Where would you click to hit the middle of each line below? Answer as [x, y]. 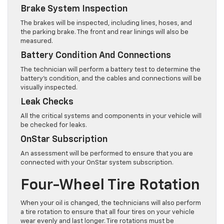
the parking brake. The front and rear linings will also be [104, 32]
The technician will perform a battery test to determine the [110, 70]
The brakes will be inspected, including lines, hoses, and [106, 23]
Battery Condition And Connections [96, 56]
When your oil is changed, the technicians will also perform [111, 203]
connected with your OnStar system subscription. [97, 163]
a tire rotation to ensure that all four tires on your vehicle [107, 212]
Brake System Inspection [74, 9]
